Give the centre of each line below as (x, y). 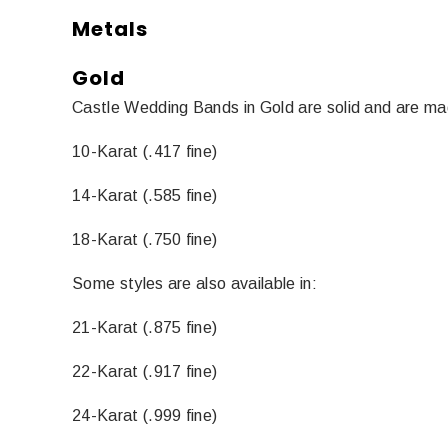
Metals (110, 28)
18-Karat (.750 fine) (145, 239)
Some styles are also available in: (194, 283)
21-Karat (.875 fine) (145, 327)
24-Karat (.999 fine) (145, 415)
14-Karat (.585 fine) (145, 195)
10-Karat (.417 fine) (145, 151)
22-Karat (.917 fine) (145, 371)
